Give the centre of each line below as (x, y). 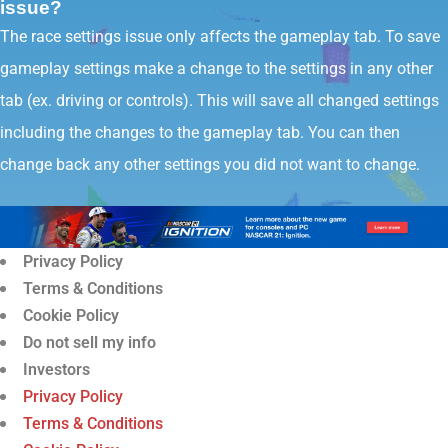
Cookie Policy (71, 315)
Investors (56, 369)
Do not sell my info (89, 342)
